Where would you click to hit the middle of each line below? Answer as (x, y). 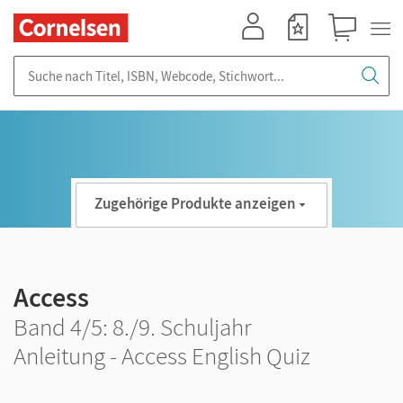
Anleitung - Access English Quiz (162, 355)
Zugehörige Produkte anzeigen (195, 204)
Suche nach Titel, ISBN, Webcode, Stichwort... (144, 64)
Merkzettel (303, 50)
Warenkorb (350, 50)
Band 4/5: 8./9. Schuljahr (133, 327)
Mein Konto (261, 50)
